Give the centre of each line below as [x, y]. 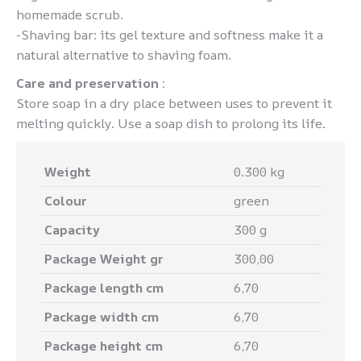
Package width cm [102, 317]
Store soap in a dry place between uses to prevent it [174, 103]
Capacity [72, 230]
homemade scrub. [70, 15]
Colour [66, 201]
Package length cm [104, 288]
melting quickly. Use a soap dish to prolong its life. [171, 123]
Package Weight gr [104, 259]
